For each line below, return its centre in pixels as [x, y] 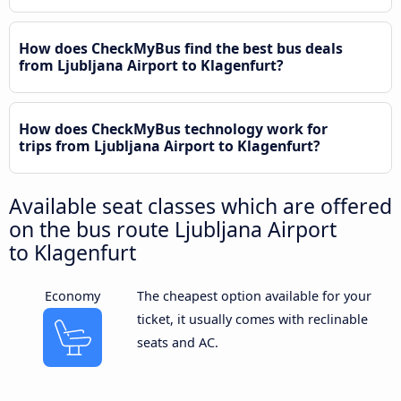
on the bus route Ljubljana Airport [173, 229]
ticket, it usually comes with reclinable [252, 319]
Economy [73, 296]
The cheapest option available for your [254, 296]
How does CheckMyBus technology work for [173, 128]
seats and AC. [177, 342]
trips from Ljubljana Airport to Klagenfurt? [170, 145]
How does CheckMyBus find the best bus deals [181, 48]
